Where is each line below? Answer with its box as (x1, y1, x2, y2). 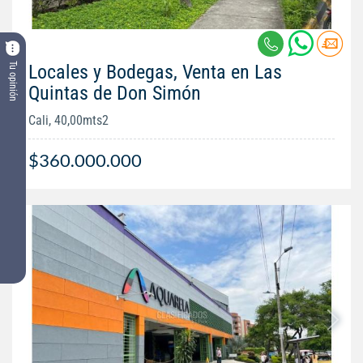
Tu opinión (7, 60, 19, 101)
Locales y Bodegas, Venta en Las (28, 61, 282, 84)
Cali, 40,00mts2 (28, 113, 109, 129)
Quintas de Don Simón (28, 82, 201, 105)
